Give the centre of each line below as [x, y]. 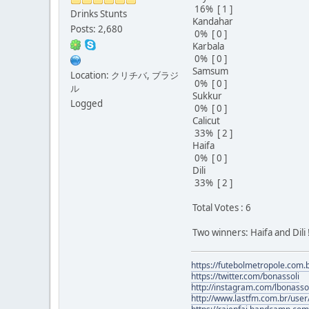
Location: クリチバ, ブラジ [124, 75]
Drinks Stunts [99, 13]
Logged [87, 103]
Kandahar [217, 21]
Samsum [215, 71]
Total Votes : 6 [222, 207]
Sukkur [211, 96]
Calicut [210, 120]
